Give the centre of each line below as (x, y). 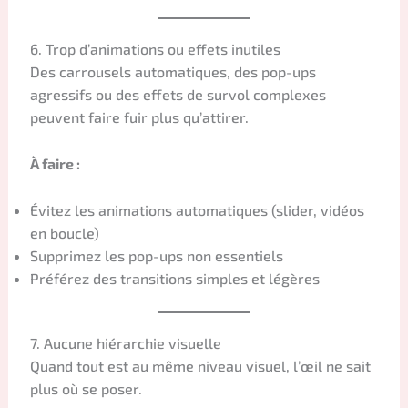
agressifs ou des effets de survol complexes (178, 95)
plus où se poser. (86, 388)
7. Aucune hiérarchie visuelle (125, 342)
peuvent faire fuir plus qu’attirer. (139, 117)
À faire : (55, 163)
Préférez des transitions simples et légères (174, 278)
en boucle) (64, 232)
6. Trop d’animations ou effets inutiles (155, 49)
